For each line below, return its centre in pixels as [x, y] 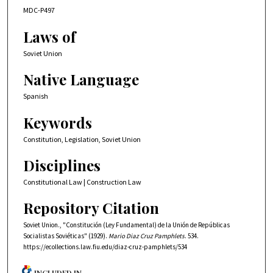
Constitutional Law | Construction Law [82, 182]
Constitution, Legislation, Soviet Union [82, 139]
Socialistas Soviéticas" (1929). [66, 236]
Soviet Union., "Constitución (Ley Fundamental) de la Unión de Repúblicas [126, 225]
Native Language [81, 80]
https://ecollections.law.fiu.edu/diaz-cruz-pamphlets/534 [105, 247]
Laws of [49, 36]
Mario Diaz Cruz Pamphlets [147, 236]
